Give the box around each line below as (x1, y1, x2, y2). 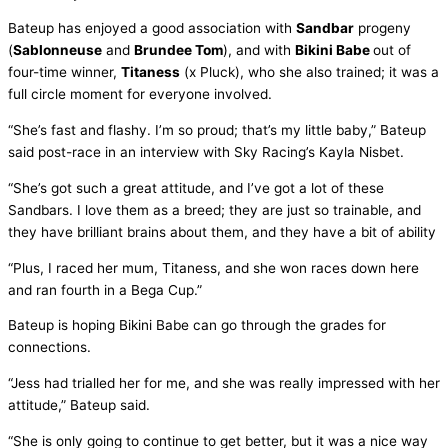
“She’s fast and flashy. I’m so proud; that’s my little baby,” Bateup (8, 122, 426, 139)
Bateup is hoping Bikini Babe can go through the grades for (8, 317, 386, 334)
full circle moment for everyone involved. (8, 86, 280, 103)
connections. (8, 339, 91, 356)
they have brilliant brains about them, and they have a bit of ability (8, 223, 436, 240)
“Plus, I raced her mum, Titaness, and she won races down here (8, 259, 419, 276)
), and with (223, 42, 295, 59)
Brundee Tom (134, 42, 223, 59)
